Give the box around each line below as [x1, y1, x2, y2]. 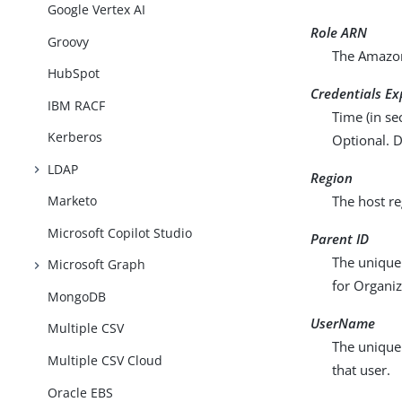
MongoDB [48, 287, 107, 305]
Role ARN [310, 23, 368, 42]
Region [310, 169, 354, 188]
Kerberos [48, 128, 103, 146]
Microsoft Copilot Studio [48, 223, 193, 241]
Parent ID [310, 230, 370, 249]
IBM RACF [48, 96, 106, 114]
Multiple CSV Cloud [48, 352, 163, 369]
